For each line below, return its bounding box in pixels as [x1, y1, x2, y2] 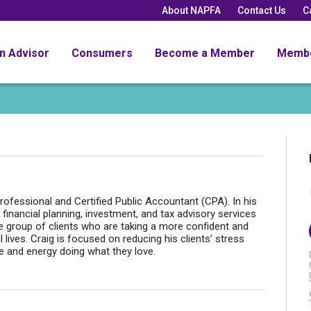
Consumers [72, 46, 133, 60]
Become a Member [155, 46, 255, 60]
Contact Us [237, 4, 286, 16]
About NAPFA [162, 4, 221, 16]
